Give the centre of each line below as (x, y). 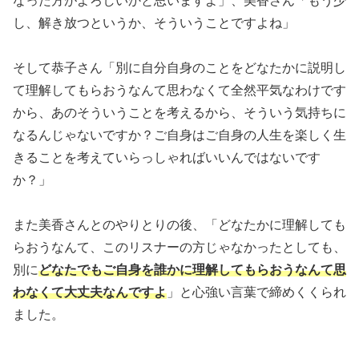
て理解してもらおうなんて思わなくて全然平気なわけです (179, 90)
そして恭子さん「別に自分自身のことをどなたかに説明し (179, 67)
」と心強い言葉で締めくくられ (256, 292)
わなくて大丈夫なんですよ (90, 292)
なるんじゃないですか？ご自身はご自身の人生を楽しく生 (179, 135)
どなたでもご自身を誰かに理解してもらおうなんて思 (192, 269)
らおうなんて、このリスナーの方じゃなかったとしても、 (179, 247)
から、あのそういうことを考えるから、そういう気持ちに (179, 112)
